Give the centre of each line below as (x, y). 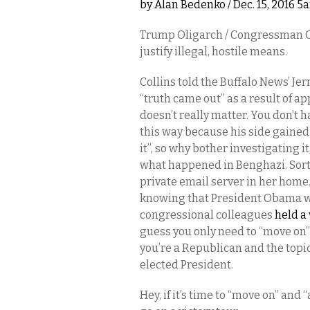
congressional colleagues (207, 215)
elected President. (186, 265)
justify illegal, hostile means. (213, 52)
